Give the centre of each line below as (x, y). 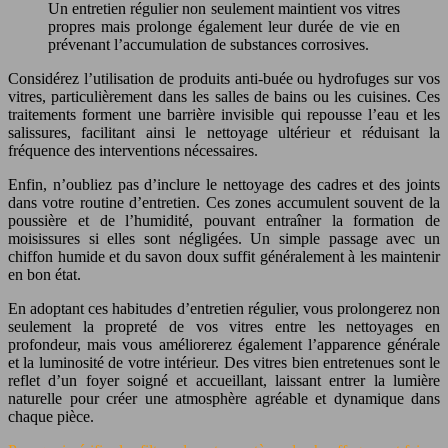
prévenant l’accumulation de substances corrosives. (208, 44)
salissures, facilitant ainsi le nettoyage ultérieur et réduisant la (224, 132)
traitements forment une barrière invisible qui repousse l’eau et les (224, 114)
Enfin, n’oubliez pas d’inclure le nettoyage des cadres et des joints (224, 184)
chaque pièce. (51, 416)
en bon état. (44, 274)
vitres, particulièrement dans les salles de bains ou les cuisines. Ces (224, 96)
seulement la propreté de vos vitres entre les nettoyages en (224, 326)
